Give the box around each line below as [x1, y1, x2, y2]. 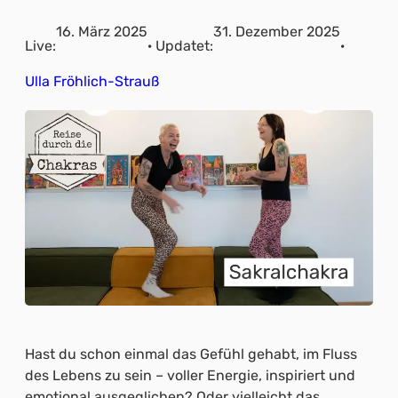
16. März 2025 [56, 23, 147, 40]
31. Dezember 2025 [213, 23, 340, 40]
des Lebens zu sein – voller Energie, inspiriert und [25, 367, 355, 385]
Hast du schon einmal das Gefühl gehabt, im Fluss [25, 346, 357, 363]
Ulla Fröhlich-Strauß [25, 73, 159, 90]
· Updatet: [147, 37, 213, 54]
